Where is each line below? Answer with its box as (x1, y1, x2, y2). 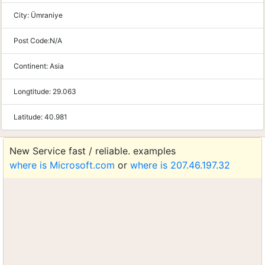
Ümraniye (31, 11, 63, 20)
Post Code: (14, 36, 50, 45)
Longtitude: (14, 87, 53, 96)
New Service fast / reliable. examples (9, 145, 176, 157)
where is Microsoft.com (9, 159, 115, 171)
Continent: (14, 62, 50, 70)
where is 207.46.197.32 (130, 159, 230, 171)
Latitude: (14, 112, 44, 121)
